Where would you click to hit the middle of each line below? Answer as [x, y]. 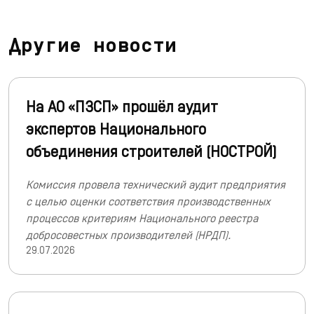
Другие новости [93, 47]
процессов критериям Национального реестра [142, 218]
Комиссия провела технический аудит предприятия [156, 184]
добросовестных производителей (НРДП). [128, 234]
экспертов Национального [116, 128]
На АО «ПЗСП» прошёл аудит [122, 106]
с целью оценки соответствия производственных [148, 201]
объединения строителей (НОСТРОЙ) [151, 151]
